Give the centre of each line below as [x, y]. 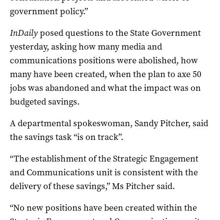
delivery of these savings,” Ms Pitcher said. [92, 186]
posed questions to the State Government [119, 33]
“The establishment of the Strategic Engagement [104, 158]
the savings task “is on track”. [67, 137]
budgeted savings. [45, 101]
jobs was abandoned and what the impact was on [105, 88]
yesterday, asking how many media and [86, 46]
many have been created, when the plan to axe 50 [106, 74]
